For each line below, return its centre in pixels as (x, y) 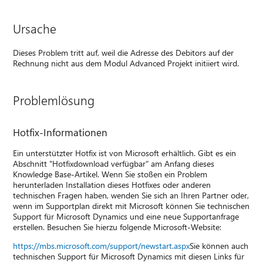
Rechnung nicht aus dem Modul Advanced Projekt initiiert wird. (126, 63)
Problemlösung (54, 100)
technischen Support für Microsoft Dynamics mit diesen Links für (129, 256)
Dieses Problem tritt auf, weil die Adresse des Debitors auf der (124, 52)
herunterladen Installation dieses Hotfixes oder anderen (112, 184)
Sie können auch (219, 245)
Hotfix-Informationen (60, 132)
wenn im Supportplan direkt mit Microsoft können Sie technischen (131, 205)
